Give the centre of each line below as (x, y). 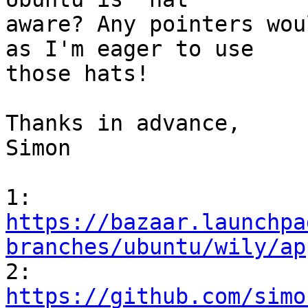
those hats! (77, 74)
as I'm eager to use (130, 49)
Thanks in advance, (123, 123)
